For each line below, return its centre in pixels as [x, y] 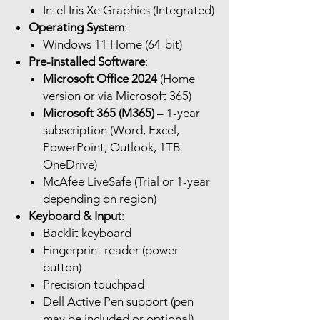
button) [62, 267]
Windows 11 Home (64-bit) [112, 45]
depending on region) [100, 199]
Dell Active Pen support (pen [118, 302]
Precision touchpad [94, 285]
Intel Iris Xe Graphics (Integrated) [129, 10]
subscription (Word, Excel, [111, 130]
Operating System [76, 27]
